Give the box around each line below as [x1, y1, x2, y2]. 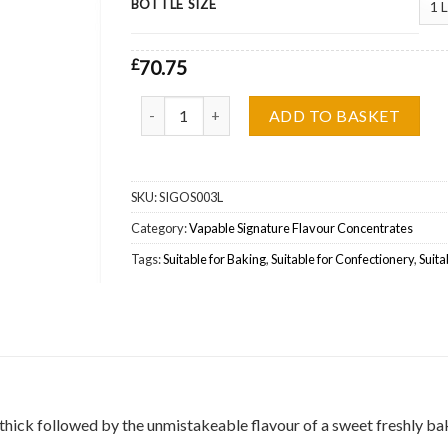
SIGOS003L [158, 188, 223, 205]
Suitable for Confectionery [270, 250, 414, 267]
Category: [130, 219, 189, 236]
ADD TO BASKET [268, 105, 401, 125]
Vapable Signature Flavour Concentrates [188, 219, 413, 236]
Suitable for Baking [162, 250, 266, 267]
